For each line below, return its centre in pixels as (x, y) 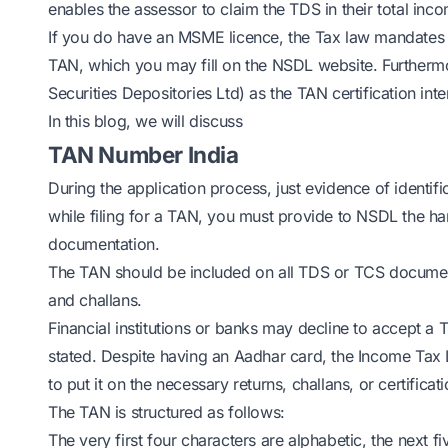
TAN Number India (143, 154)
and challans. (95, 300)
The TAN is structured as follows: (166, 412)
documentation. (104, 244)
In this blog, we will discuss (145, 121)
